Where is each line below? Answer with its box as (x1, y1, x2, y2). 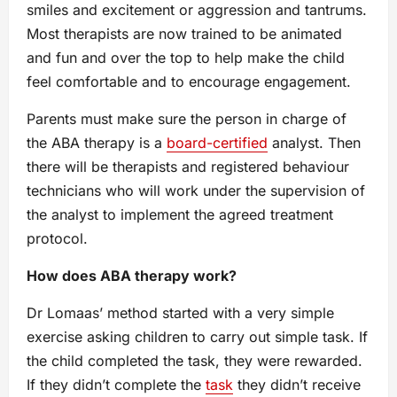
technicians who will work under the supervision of (27, 181, 365, 199)
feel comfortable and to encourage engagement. (27, 72, 351, 90)
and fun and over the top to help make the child (27, 48, 345, 66)
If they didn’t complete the (27, 375, 206, 393)
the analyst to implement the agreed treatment (27, 205, 333, 223)
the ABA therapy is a (27, 133, 167, 152)
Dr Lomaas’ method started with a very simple (27, 303, 334, 322)
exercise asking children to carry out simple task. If (27, 327, 368, 346)
